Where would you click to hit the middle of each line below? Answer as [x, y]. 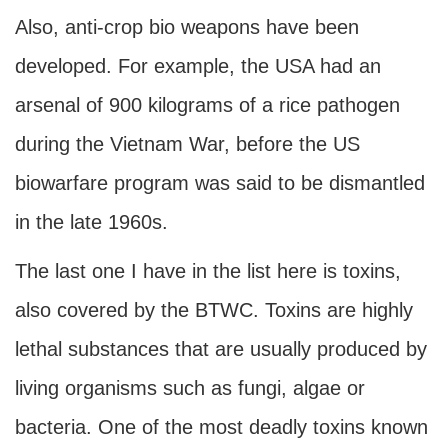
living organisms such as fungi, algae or [190, 388]
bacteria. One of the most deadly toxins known [221, 427]
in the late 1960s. [91, 222]
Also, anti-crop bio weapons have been [187, 27]
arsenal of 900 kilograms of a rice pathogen [207, 105]
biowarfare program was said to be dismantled [220, 183]
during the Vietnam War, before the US [187, 144]
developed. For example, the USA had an [198, 66]
